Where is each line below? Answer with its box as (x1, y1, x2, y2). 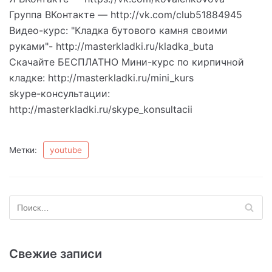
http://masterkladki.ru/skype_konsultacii (9, 103, 192, 115)
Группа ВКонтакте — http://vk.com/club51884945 (9, 8, 242, 21)
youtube (50, 144, 82, 155)
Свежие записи (9, 246, 102, 261)
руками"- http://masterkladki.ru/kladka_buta (9, 39, 214, 52)
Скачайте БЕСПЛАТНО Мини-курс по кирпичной (9, 55, 244, 68)
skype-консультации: (9, 87, 110, 100)
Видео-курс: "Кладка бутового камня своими (9, 24, 228, 36)
